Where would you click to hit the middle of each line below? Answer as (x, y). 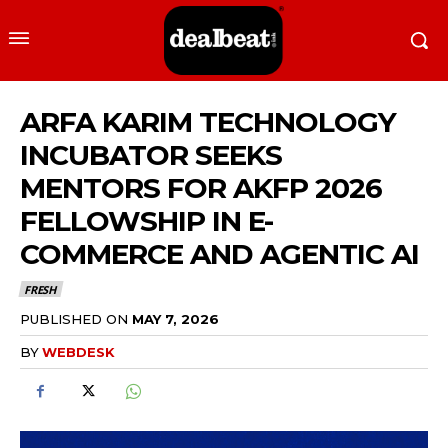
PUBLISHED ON (74, 318)
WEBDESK (78, 351)
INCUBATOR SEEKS (151, 155)
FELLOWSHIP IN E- (146, 221)
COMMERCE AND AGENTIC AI (219, 254)
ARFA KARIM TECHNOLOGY (208, 122)
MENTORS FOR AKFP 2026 (201, 188)
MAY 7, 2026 (175, 318)
